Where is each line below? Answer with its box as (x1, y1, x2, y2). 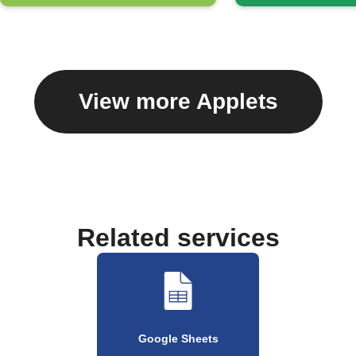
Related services (76, 222, 280, 252)
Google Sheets (137, 331, 219, 345)
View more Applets (78, 88, 278, 114)
